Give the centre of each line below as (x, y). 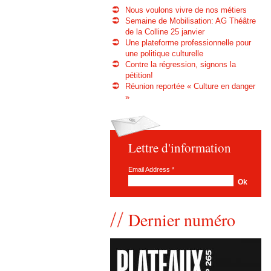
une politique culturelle (165, 54)
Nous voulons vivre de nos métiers (186, 11)
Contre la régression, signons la (181, 65)
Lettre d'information (180, 147)
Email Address (150, 170)
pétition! (139, 76)
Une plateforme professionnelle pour (188, 43)
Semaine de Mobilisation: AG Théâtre (191, 21)
